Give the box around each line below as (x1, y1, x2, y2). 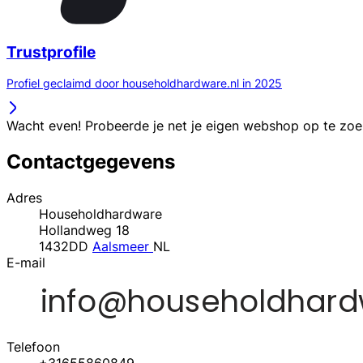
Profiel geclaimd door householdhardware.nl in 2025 (6, 76, 282, 91)
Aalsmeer (92, 238, 153, 255)
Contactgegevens (6, 150, 175, 174)
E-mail (6, 254, 45, 271)
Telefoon (6, 339, 60, 356)
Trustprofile (6, 42, 96, 62)
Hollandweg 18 (39, 222, 130, 239)
